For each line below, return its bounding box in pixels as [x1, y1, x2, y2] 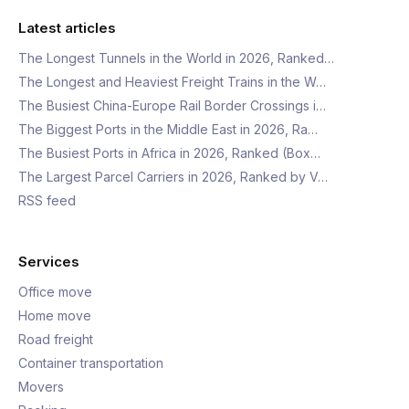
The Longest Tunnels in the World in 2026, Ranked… [18, 50, 334, 66]
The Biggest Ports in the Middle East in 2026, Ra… [18, 121, 318, 137]
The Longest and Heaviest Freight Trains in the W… [18, 74, 326, 89]
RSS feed [18, 193, 76, 208]
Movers [18, 379, 64, 394]
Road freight [18, 331, 93, 347]
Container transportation [18, 355, 163, 371]
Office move [18, 284, 92, 299]
